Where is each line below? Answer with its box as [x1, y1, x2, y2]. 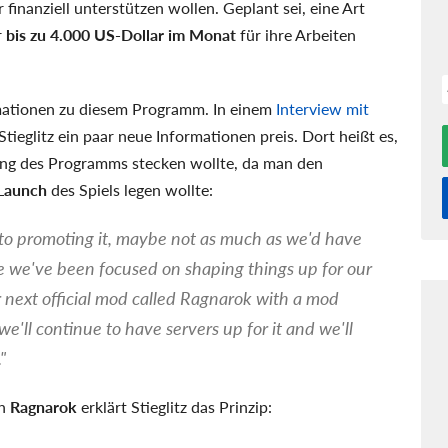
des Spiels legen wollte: [47, 177, 213, 201]
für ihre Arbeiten [236, 22, 356, 46]
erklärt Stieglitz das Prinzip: [77, 394, 272, 418]
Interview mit [276, 96, 369, 120]
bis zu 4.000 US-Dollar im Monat [6, 22, 236, 46]
